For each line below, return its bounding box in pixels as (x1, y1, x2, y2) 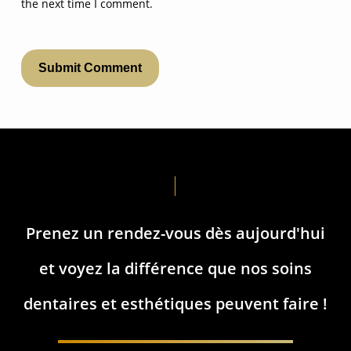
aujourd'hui (235, 222, 325, 244)
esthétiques (120, 292, 212, 314)
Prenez (25, 222, 79, 244)
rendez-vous (107, 222, 201, 244)
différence (124, 257, 204, 279)
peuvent (215, 292, 279, 314)
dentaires (23, 292, 97, 314)
